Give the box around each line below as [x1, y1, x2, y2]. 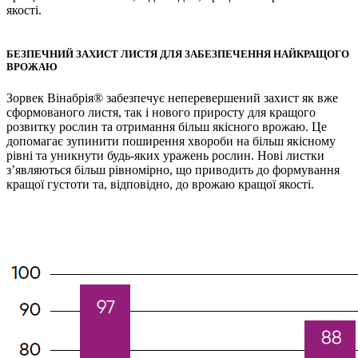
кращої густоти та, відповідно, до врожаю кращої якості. [6, 177, 314, 192]
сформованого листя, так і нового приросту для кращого [6, 105, 316, 120]
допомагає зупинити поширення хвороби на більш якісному [6, 134, 336, 149]
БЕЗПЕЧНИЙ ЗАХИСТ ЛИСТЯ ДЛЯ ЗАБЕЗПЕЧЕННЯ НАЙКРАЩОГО [6, 48, 349, 60]
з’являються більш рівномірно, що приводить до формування [6, 163, 340, 177]
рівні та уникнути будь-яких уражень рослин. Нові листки [6, 149, 324, 163]
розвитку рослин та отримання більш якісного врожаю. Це [6, 120, 327, 134]
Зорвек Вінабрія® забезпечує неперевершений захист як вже [6, 91, 338, 105]
